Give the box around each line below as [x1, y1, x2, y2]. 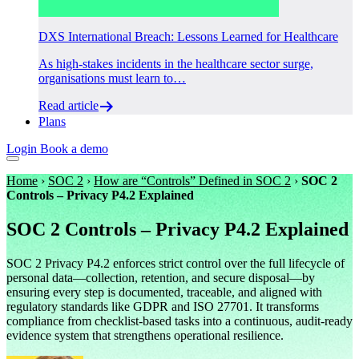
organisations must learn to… [38, 71, 186, 85]
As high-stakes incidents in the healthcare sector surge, [38, 56, 313, 71]
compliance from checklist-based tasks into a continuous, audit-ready [6, 313, 353, 328]
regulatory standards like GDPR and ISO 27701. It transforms [6, 299, 319, 313]
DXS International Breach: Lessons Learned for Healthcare [38, 29, 338, 43]
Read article [38, 98, 99, 112]
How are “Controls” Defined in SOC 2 [94, 173, 291, 188]
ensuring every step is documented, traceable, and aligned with [6, 284, 322, 299]
